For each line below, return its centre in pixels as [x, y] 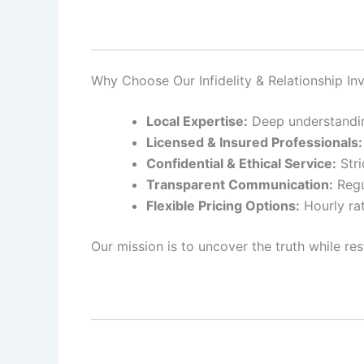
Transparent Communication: [240, 184]
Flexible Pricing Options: [223, 205]
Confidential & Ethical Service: [241, 163]
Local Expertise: [197, 121]
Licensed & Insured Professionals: [254, 142]
